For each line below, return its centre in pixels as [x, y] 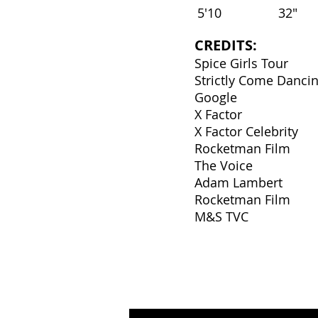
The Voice [224, 165]
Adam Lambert [238, 182]
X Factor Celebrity [246, 131]
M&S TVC [221, 216]
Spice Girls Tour [241, 63]
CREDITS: [226, 45]
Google [216, 97]
